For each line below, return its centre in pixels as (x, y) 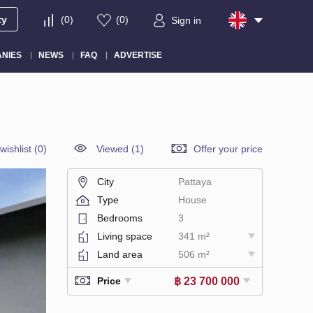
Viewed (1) (120, 148)
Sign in (186, 21)
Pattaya (195, 181)
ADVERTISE (138, 55)
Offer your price (228, 148)
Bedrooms (120, 218)
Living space (125, 236)
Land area (120, 254)
